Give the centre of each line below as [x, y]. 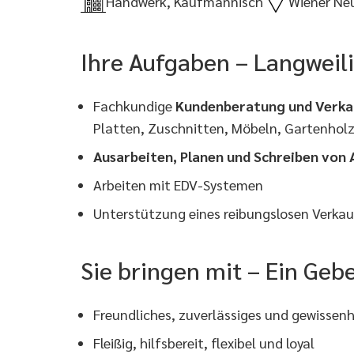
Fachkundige [134, 105]
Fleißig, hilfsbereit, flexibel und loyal [204, 343]
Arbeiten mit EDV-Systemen [178, 185]
